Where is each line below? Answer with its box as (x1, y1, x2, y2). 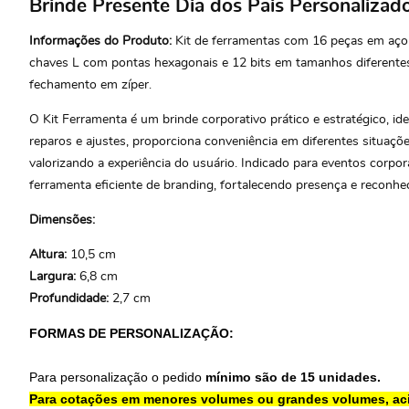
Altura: (29, 247, 70, 261)
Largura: (29, 269, 79, 283)
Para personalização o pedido (29, 369, 205, 384)
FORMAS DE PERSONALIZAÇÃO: (29, 325, 234, 341)
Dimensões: (29, 213, 99, 226)
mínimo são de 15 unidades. (205, 369, 381, 384)
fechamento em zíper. (29, 78, 152, 91)
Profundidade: (29, 291, 112, 305)
